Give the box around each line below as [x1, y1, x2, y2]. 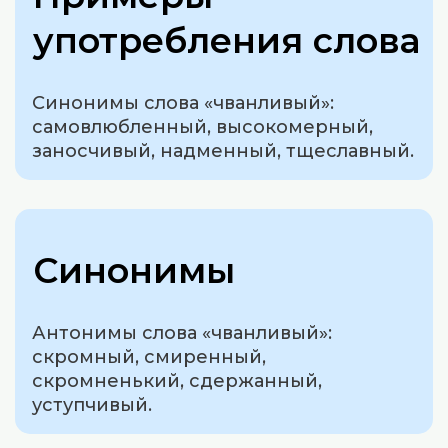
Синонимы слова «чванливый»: [32, 91, 335, 114]
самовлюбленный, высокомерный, [32, 115, 374, 138]
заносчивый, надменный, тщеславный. [32, 139, 415, 162]
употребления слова [33, 18, 421, 62]
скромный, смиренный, [32, 345, 267, 368]
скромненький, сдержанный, [32, 369, 323, 392]
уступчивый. [32, 393, 153, 416]
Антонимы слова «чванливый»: [32, 321, 333, 344]
